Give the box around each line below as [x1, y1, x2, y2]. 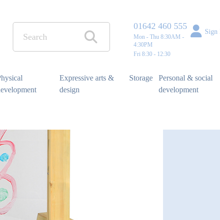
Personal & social [159, 73, 213, 82]
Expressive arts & [59, 73, 114, 82]
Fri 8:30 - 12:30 [134, 51, 170, 57]
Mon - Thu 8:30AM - [134, 34, 184, 40]
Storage [129, 73, 153, 82]
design [59, 85, 80, 94]
